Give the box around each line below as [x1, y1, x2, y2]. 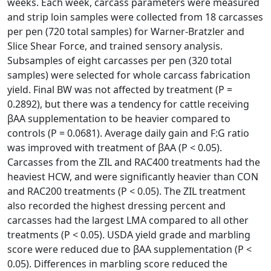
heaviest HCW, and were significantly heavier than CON [7, 169, 258, 183]
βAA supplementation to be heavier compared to [7, 111, 230, 125]
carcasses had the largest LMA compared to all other [7, 213, 249, 227]
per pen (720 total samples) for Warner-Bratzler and [7, 24, 244, 38]
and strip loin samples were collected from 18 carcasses [7, 10, 263, 24]
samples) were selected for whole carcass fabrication [7, 68, 250, 82]
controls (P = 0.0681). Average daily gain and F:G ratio [7, 126, 249, 140]
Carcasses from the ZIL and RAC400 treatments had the [7, 155, 260, 169]
